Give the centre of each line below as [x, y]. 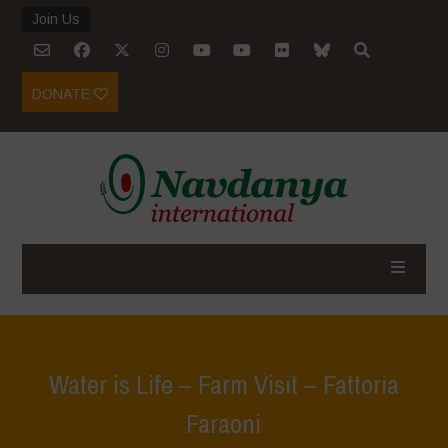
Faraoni [224, 423]
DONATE [63, 94]
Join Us [56, 19]
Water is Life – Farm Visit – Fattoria [223, 384]
